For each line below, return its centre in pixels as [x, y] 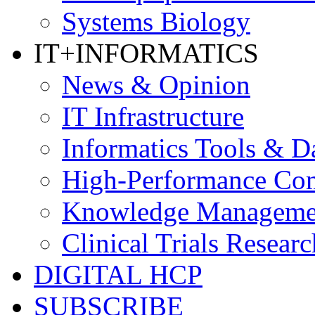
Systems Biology [156, 21]
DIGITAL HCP [118, 274]
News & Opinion [156, 84]
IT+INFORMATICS [146, 53]
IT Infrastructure [153, 116]
